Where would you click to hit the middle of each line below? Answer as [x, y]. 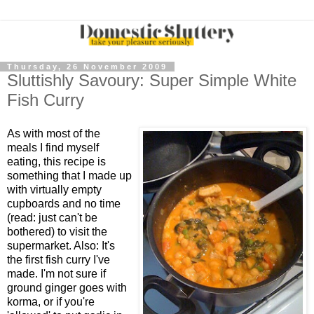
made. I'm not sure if [56, 273]
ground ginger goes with [67, 287]
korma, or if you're [51, 301]
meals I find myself [53, 147]
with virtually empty [54, 189]
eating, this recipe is [56, 161]
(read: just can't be [52, 217]
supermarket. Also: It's [61, 245]
